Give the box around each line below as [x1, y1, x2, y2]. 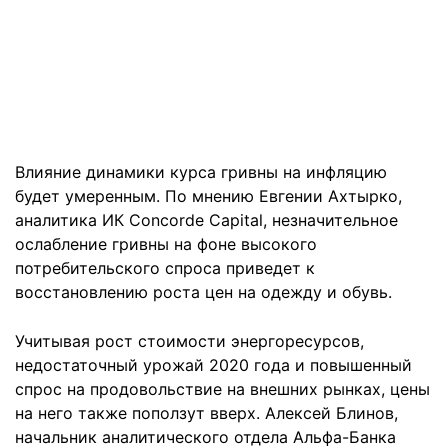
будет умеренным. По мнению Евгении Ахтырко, [15, 185, 402, 206]
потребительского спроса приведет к [15, 257, 315, 278]
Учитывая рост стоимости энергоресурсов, [15, 330, 364, 351]
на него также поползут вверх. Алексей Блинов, [15, 402, 398, 423]
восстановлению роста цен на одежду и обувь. [15, 281, 392, 302]
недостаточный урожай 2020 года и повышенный [15, 354, 412, 375]
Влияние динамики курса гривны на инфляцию [15, 161, 387, 182]
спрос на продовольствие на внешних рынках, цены [15, 378, 430, 399]
